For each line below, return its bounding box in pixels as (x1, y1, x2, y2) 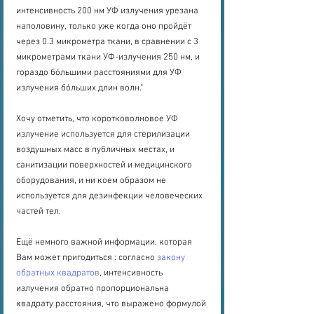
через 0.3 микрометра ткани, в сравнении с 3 (16, 36, 200, 48)
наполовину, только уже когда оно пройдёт (16, 20, 193, 32)
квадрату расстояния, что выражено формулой (16, 298, 208, 310)
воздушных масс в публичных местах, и (16, 144, 177, 156)
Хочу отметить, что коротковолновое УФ (16, 113, 180, 125)
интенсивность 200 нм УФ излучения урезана (16, 5, 200, 17)
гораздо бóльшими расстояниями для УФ (16, 67, 184, 78)
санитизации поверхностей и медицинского (16, 159, 194, 171)
